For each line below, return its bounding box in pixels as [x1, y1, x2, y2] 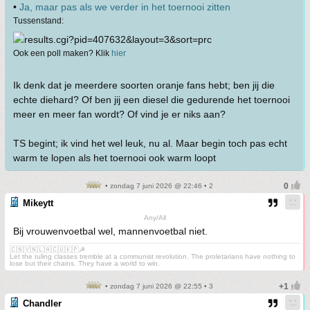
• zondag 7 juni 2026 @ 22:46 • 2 [102, 182, 213, 190]
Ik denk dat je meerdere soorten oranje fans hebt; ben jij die [13, 80, 275, 91]
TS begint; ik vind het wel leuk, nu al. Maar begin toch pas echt [13, 138, 287, 149]
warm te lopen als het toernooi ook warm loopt [13, 152, 216, 164]
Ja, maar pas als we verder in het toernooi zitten [19, 1, 230, 12]
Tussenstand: [13, 16, 64, 26]
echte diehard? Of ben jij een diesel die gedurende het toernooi [13, 94, 290, 106]
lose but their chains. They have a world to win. [10, 259, 160, 268]
